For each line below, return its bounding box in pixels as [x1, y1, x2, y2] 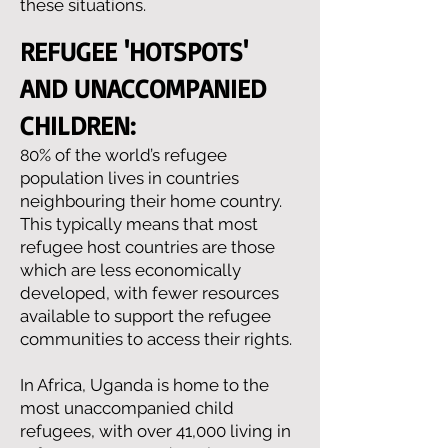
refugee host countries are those [20, 237, 275, 257]
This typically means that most [20, 214, 258, 234]
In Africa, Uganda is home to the [20, 375, 269, 395]
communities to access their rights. [20, 329, 292, 349]
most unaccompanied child [20, 398, 234, 418]
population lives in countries [20, 168, 239, 188]
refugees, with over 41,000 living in [20, 421, 291, 441]
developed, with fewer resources [20, 283, 279, 303]
